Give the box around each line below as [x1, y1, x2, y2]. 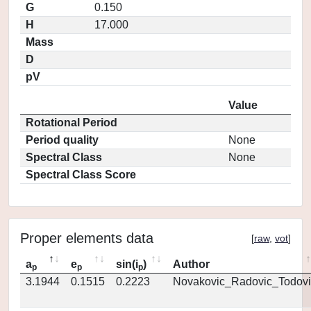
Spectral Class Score [26, 169, 136, 180]
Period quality [26, 134, 99, 146]
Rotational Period [26, 117, 117, 128]
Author [173, 258, 210, 270]
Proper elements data [20, 230, 153, 246]
